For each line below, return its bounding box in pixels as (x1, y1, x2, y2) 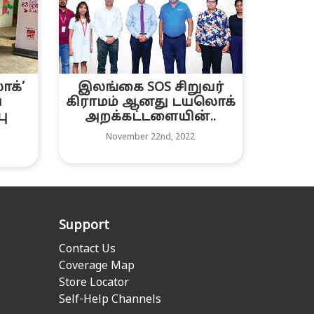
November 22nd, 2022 (106, 132, 196, 142)
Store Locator (58, 276, 129, 291)
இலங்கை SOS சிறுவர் (77, 79, 224, 96)
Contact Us (58, 243, 116, 257)
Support (58, 218, 109, 235)
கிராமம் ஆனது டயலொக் (65, 94, 235, 111)
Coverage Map (58, 259, 135, 274)
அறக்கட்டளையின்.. (85, 109, 217, 125)
